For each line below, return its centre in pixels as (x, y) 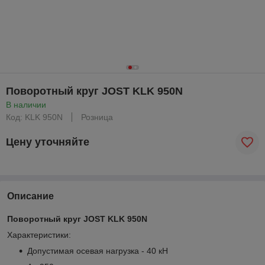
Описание (30, 196)
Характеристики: (39, 235)
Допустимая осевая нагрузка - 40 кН (98, 251)
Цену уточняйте (48, 142)
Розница (97, 117)
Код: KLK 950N (34, 117)
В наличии (26, 104)
